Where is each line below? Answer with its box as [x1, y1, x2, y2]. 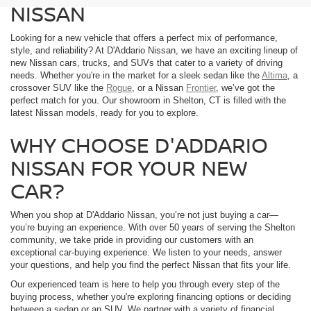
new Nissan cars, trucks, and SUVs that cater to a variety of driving [10, 58, 283, 68]
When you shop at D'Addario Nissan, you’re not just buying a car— [10, 210, 278, 220]
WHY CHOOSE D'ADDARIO [10, 131, 268, 159]
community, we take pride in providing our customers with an [10, 235, 253, 245]
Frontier [186, 83, 216, 93]
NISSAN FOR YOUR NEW [10, 153, 246, 182]
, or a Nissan [132, 83, 186, 93]
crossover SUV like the [10, 83, 106, 93]
